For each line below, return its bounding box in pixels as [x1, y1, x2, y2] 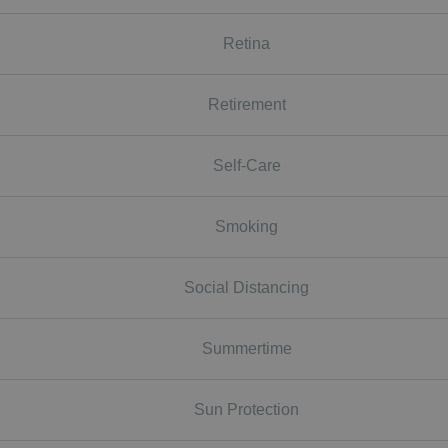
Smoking [215, 217, 278, 235]
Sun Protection [194, 400, 299, 418]
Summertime [201, 339, 292, 357]
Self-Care [212, 156, 281, 174]
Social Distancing [184, 278, 309, 296]
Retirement [207, 95, 286, 113]
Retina [223, 34, 270, 52]
